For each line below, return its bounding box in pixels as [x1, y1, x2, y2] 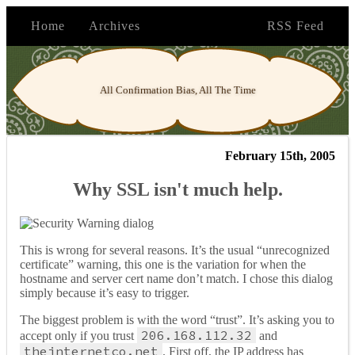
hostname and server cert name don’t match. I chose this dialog [20, 271, 333, 285]
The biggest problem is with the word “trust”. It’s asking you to [20, 312, 334, 326]
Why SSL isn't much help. [72, 178, 283, 200]
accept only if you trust [20, 328, 137, 342]
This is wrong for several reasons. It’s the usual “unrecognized [20, 242, 330, 257]
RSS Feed [267, 19, 324, 32]
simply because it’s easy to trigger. [20, 285, 189, 300]
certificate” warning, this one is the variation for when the [20, 257, 306, 271]
